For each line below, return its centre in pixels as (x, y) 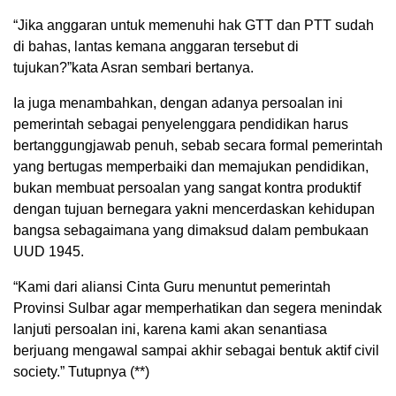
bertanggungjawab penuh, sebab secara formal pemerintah (198, 146)
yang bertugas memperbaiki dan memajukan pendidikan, (191, 167)
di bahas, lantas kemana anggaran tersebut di (156, 47)
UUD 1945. (49, 252)
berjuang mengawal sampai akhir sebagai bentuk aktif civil (196, 351)
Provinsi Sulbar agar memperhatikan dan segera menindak (198, 308)
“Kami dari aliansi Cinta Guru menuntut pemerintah (172, 287)
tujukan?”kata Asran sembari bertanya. (133, 68)
